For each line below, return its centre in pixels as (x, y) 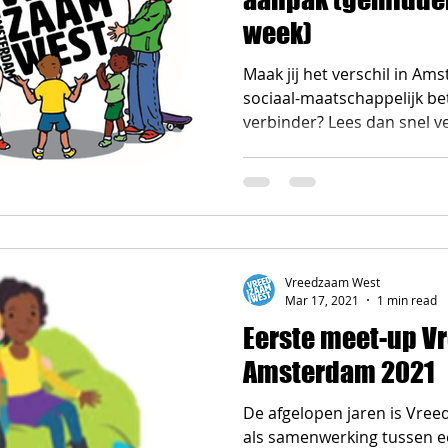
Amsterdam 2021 (339, 371)
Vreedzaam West (332, 282)
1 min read (407, 299)
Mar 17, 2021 (322, 299)
